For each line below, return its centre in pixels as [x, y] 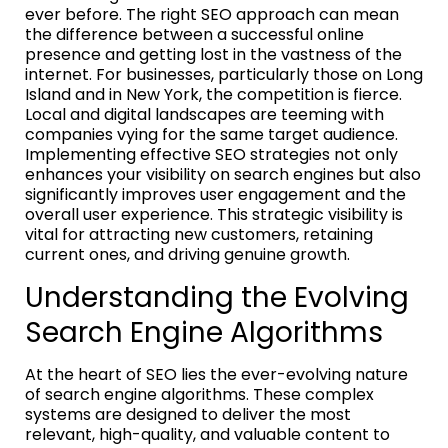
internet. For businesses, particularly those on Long [224, 74]
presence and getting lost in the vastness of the [213, 54]
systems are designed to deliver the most [188, 414]
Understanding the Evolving [217, 297]
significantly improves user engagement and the [215, 194]
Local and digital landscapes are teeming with [204, 114]
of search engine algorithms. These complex [199, 394]
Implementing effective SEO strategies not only [211, 154]
